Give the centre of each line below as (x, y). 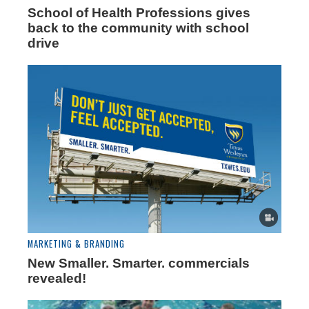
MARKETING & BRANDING (76, 244)
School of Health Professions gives (139, 12)
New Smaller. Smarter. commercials (139, 263)
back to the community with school (138, 28)
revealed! (57, 279)
